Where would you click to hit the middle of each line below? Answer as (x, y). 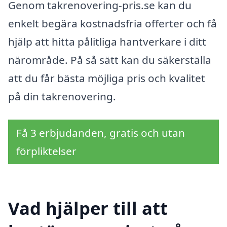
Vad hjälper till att (88, 208)
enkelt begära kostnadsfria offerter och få (112, 23)
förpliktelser (46, 151)
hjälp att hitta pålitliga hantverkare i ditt (107, 41)
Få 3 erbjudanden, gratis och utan (101, 133)
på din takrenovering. (62, 96)
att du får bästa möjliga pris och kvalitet (107, 78)
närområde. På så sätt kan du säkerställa (110, 60)
